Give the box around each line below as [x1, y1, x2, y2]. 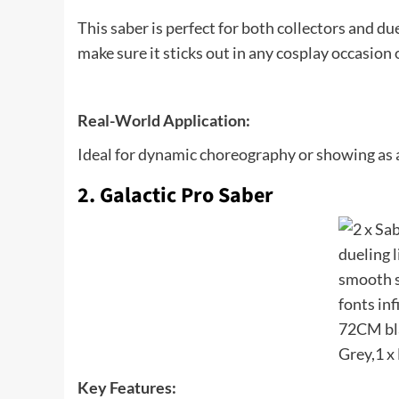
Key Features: [77, 377, 176, 397]
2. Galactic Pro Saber [77, 179, 273, 211]
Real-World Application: [77, 110, 250, 130]
